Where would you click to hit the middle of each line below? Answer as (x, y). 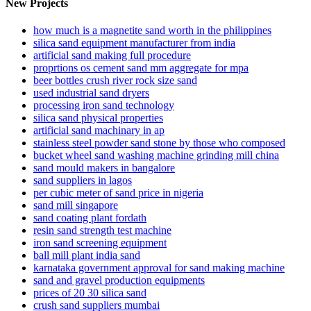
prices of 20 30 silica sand (90, 293)
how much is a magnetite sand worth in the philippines (152, 31)
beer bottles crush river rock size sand (115, 81)
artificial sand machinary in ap (99, 131)
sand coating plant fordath (90, 218)
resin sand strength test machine (102, 230)
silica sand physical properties (98, 118)
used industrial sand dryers (91, 93)
